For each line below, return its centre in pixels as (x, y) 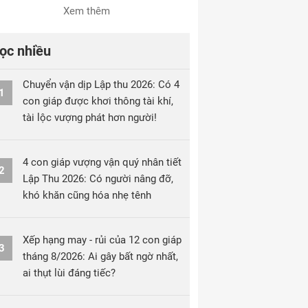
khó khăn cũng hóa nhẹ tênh (87, 195)
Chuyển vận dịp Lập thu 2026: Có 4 (101, 85)
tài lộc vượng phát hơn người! (90, 118)
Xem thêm (87, 11)
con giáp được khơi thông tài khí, (98, 101)
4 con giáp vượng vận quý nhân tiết (102, 162)
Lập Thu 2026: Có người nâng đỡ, (98, 179)
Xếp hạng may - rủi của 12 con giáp (102, 240)
